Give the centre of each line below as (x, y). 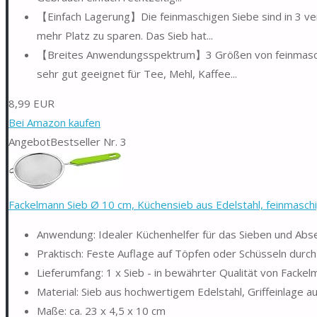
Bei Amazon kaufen (54, 122)
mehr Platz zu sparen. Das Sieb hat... (125, 35)
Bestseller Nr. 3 (88, 141)
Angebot (29, 141)
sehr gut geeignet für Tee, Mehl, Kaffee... (137, 73)
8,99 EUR (31, 103)
